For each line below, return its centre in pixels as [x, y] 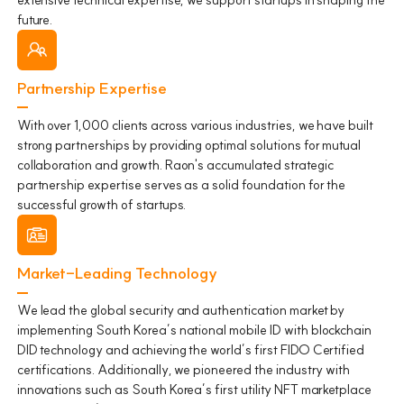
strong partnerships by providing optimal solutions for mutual [189, 144]
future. [35, 19]
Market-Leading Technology [117, 274]
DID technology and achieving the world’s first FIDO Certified [191, 350]
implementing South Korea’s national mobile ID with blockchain [194, 330]
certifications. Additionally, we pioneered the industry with [184, 370]
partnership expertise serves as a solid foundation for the [181, 184]
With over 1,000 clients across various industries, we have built [195, 124]
